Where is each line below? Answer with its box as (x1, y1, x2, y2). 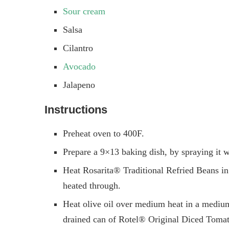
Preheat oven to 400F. (63, 128, 144, 139)
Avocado (63, 61, 96, 72)
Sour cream (63, 6, 105, 16)
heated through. (63, 180, 121, 191)
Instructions (44, 103, 107, 116)
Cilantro (63, 42, 93, 53)
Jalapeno (63, 79, 95, 90)
